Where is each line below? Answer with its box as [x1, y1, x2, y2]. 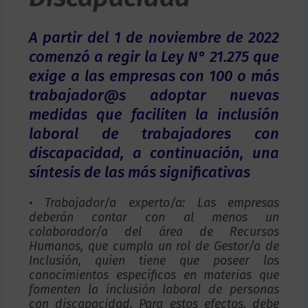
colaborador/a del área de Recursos [28, 224, 280, 239]
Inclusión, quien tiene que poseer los [28, 253, 280, 268]
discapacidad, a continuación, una [28, 144, 280, 162]
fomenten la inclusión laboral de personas [28, 282, 280, 297]
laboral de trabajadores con [28, 124, 280, 143]
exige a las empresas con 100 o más [28, 67, 280, 85]
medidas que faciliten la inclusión [28, 105, 280, 124]
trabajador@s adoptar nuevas [28, 86, 280, 104]
